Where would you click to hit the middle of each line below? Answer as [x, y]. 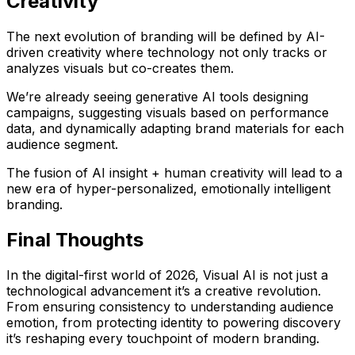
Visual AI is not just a [265, 275]
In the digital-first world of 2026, [105, 275]
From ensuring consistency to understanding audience [170, 306]
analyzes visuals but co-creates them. [120, 68]
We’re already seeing [71, 96]
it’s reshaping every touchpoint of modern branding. [163, 338]
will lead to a [303, 172]
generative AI [176, 96]
